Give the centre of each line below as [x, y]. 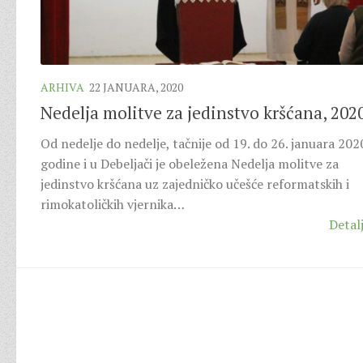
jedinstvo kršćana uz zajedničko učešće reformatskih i [195, 184]
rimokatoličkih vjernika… [113, 205]
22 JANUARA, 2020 [136, 88]
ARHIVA [62, 88]
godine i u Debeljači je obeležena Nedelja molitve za [190, 164]
